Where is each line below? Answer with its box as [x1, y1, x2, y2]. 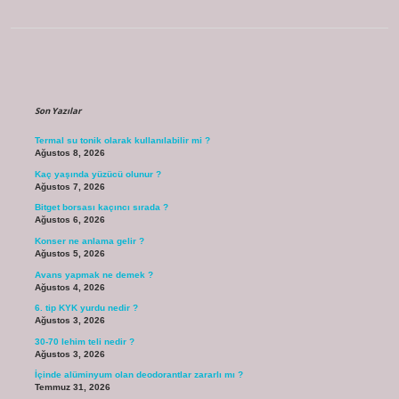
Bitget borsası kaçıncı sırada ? [34, 202, 168, 213]
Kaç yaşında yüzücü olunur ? [34, 168, 161, 179]
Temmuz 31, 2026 [34, 382, 110, 393]
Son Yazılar [34, 105, 81, 118]
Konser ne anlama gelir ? [34, 236, 144, 247]
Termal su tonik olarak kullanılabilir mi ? [34, 135, 210, 146]
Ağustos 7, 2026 [34, 181, 105, 191]
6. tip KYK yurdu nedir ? [34, 303, 138, 313]
